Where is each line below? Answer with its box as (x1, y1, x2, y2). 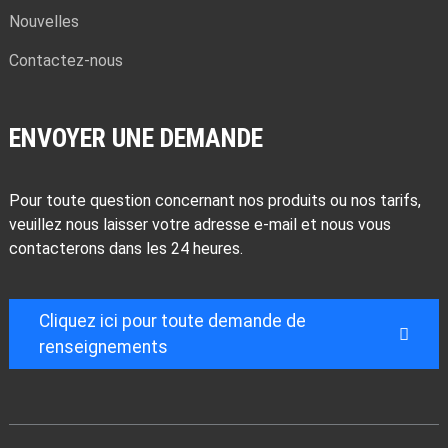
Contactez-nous (8, 51, 123, 71)
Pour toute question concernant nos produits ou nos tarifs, (8, 191, 421, 211)
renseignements (38, 337, 168, 358)
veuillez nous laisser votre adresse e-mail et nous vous (8, 215, 391, 235)
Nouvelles (8, 12, 79, 32)
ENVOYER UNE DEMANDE (8, 123, 263, 154)
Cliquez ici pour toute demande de (38, 311, 306, 332)
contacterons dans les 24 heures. (8, 239, 243, 259)
